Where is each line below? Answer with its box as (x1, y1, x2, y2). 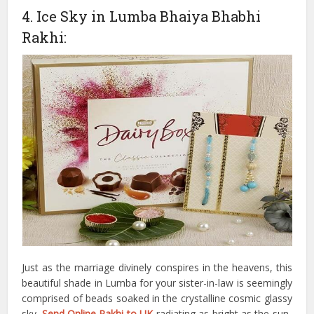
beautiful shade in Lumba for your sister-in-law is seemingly (22, 276, 292, 290)
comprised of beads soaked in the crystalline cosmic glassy (22, 292, 292, 306)
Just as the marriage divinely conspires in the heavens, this (22, 261, 292, 275)
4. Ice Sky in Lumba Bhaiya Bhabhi (22, 7, 261, 26)
